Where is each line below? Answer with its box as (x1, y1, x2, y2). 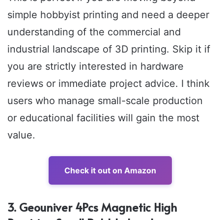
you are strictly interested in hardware (7, 60, 184, 73)
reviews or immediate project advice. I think (7, 78, 210, 90)
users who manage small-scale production (7, 95, 203, 107)
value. (7, 129, 35, 141)
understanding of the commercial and (7, 26, 181, 38)
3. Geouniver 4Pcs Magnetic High (7, 199, 177, 215)
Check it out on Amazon (64, 165, 156, 176)
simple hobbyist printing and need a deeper (7, 9, 209, 21)
